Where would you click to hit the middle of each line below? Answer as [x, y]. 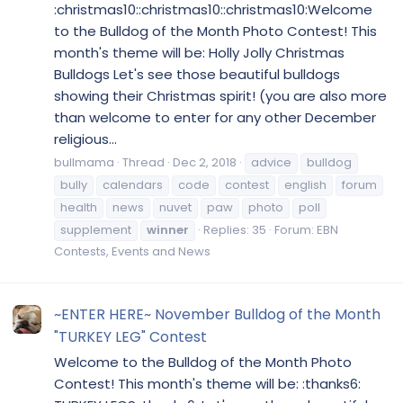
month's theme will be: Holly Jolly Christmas [199, 52]
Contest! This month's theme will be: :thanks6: [207, 383]
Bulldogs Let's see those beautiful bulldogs [197, 74]
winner [168, 230]
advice [271, 163]
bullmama [84, 163]
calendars [133, 185]
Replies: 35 [235, 230]
